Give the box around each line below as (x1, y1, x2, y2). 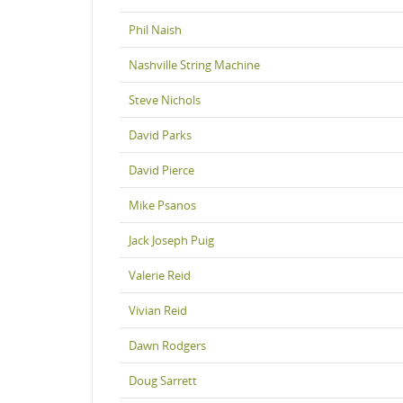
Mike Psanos (129, 196, 196, 213)
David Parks (129, 126, 192, 143)
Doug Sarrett (129, 372, 197, 389)
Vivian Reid (129, 301, 187, 318)
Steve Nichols (129, 91, 201, 108)
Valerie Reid (129, 266, 191, 283)
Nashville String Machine (129, 56, 260, 73)
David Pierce (129, 161, 194, 178)
